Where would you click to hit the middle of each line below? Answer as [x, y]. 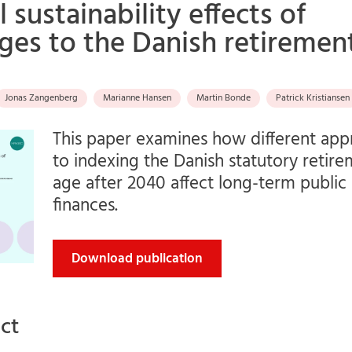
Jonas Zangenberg [41, 98]
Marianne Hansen [137, 98]
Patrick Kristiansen [313, 98]
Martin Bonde [224, 98]
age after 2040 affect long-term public [199, 184]
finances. [85, 206]
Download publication [137, 258]
